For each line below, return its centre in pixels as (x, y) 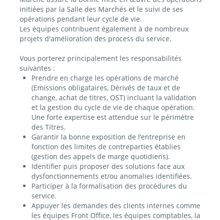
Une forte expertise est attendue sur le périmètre (112, 117)
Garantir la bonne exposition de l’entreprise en (108, 137)
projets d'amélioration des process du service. (95, 39)
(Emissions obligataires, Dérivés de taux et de (106, 88)
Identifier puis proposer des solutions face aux (108, 166)
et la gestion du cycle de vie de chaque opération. (113, 108)
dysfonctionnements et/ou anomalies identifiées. (111, 176)
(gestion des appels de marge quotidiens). (100, 157)
